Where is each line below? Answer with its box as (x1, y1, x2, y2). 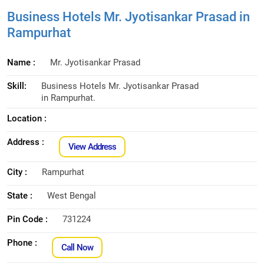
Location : (7, 113, 47, 124)
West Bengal (47, 190, 96, 201)
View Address (68, 141, 117, 152)
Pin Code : (7, 213, 48, 225)
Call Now (61, 242, 93, 253)
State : (7, 190, 32, 201)
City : (7, 166, 27, 177)
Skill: (7, 80, 27, 91)
